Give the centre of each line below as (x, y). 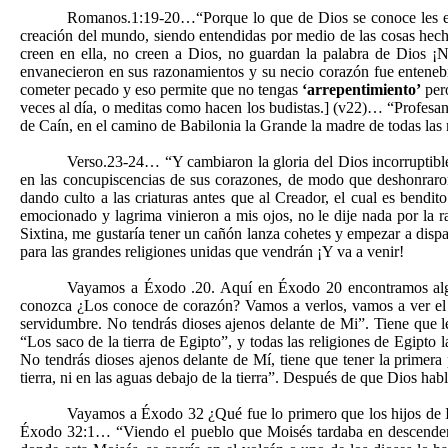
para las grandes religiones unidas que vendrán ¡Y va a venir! (212, 251)
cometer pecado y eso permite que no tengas (161, 89)
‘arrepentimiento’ (362, 89)
